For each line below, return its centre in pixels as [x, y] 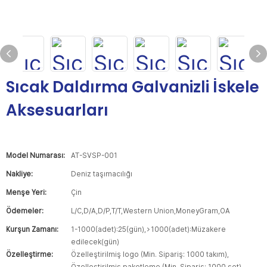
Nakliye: [19, 174]
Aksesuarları [57, 110]
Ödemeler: [25, 211]
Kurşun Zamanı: [32, 229]
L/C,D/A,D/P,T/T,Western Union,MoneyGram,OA [150, 211]
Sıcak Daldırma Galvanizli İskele [133, 87]
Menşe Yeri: [26, 193]
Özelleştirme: [30, 254]
